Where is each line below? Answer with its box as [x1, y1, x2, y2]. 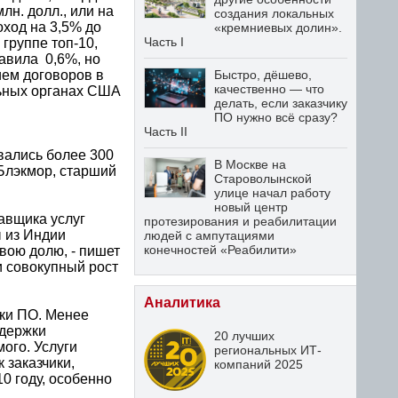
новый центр [214, 200, 288, 214]
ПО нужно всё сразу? [214, 110, 338, 124]
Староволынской [214, 171, 312, 186]
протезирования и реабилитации [144, 214, 337, 228]
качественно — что [214, 82, 324, 96]
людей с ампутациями [144, 228, 275, 243]
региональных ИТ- [214, 343, 322, 357]
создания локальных [214, 6, 334, 20]
